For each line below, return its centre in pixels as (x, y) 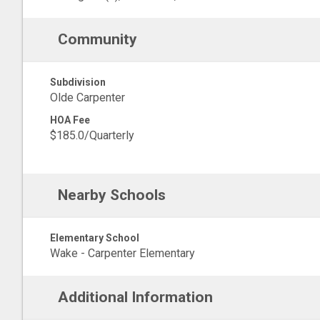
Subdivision (78, 82)
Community (97, 39)
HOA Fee (70, 120)
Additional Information (135, 297)
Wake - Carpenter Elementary (122, 253)
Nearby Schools (111, 195)
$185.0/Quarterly (92, 135)
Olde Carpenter (87, 97)
